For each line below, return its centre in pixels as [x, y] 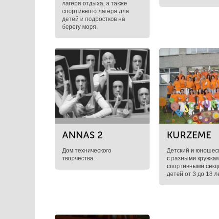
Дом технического [87, 151]
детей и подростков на [94, 19]
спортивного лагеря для [96, 11]
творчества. [78, 158]
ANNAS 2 [82, 135]
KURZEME [189, 135]
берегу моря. [80, 27]
